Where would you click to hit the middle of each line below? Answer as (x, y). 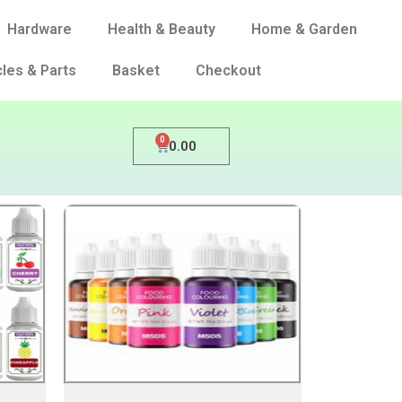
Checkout (228, 70)
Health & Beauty (162, 29)
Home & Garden (304, 29)
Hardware (39, 29)
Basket (136, 70)
